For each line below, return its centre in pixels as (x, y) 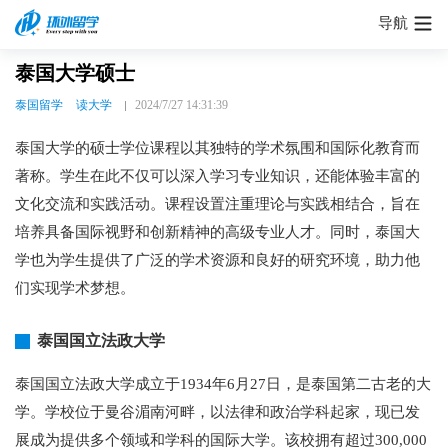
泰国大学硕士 (75, 73)
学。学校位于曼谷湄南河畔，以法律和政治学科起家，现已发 (217, 412)
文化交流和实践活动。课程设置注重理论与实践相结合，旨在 (217, 204)
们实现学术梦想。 (75, 288)
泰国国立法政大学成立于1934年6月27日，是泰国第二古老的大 (223, 384)
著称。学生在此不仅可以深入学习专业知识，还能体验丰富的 (217, 176)
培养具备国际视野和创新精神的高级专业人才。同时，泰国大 (217, 232)
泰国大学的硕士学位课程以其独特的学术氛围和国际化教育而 (217, 148)
